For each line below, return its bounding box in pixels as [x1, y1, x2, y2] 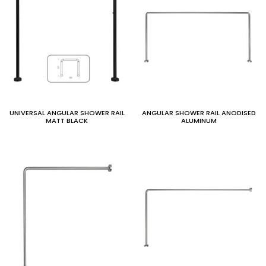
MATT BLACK [46, 116, 88, 125]
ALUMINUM [181, 116, 217, 125]
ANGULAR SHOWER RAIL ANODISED [142, 108, 256, 118]
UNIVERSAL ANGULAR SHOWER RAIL [9, 108, 125, 118]
